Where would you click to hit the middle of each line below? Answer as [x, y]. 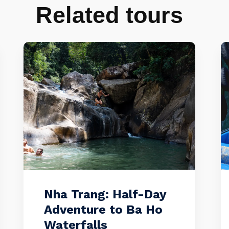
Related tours [109, 15]
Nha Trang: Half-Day [105, 194]
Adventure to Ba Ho [103, 210]
